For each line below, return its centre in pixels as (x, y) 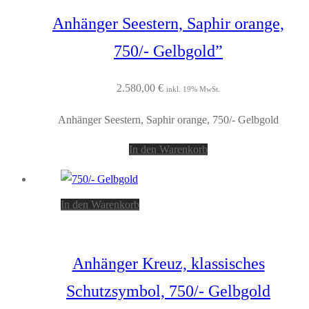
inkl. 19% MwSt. (193, 89)
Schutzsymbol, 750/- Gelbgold (168, 291)
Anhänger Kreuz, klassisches (168, 264)
